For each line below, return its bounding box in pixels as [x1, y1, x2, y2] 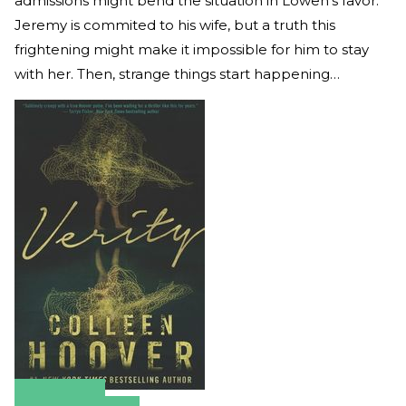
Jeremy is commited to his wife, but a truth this [14, 15, 335, 34]
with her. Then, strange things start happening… [14, 64, 340, 82]
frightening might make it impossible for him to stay [14, 40, 369, 58]
